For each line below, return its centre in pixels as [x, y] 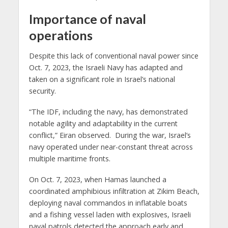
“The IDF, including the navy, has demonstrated [108, 111]
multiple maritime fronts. [69, 158]
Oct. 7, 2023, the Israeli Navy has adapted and [106, 67]
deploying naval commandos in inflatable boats [108, 203]
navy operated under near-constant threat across [111, 147]
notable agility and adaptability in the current [103, 123]
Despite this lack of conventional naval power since [113, 55]
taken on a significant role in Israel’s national [102, 79]
